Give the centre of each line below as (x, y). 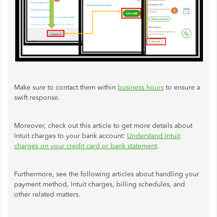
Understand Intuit (154, 136)
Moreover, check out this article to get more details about (103, 126)
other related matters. (48, 195)
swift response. (37, 98)
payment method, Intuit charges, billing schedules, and (100, 185)
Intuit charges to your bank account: (70, 136)
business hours (141, 88)
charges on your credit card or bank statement (85, 146)
